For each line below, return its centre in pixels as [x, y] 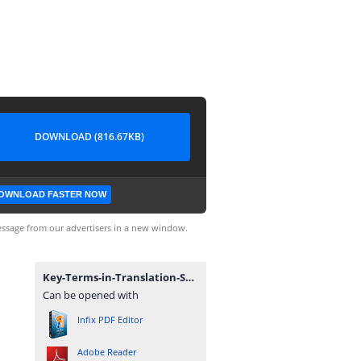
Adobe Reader [107, 352]
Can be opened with [91, 295]
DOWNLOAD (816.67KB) [89, 137]
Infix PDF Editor [110, 320]
